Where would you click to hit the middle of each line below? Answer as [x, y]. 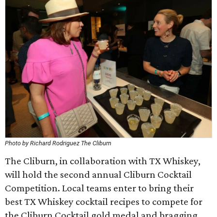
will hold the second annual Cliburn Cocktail [98, 174]
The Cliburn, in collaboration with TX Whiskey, [103, 161]
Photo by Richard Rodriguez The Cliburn [58, 143]
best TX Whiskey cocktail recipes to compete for [104, 201]
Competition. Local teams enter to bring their [99, 188]
